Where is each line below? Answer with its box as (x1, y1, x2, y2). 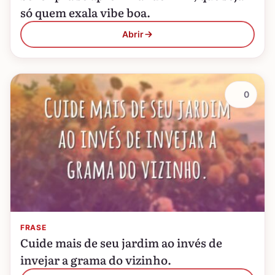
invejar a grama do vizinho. (20, 251, 171, 268)
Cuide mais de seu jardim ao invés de (20, 234, 222, 251)
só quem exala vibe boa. (20, 4, 150, 21)
